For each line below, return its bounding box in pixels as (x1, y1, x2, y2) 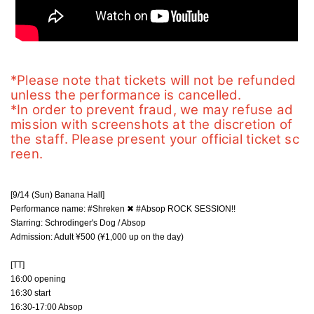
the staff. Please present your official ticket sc (11, 130, 299, 147)
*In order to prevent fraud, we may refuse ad (11, 101, 293, 118)
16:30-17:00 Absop (11, 301, 83, 312)
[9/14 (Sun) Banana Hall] (11, 189, 104, 200)
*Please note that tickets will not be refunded (11, 71, 296, 88)
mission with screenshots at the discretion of (11, 116, 293, 132)
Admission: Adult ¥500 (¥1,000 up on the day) (11, 231, 184, 242)
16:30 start (11, 287, 50, 298)
